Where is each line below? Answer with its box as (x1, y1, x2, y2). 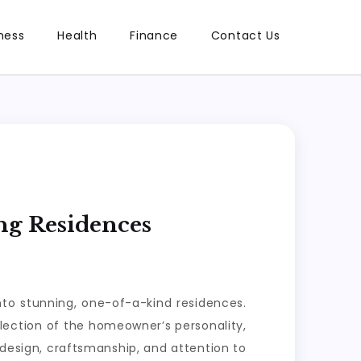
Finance (130, 27, 179, 44)
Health (57, 27, 98, 44)
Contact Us (210, 27, 280, 44)
